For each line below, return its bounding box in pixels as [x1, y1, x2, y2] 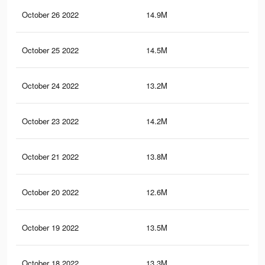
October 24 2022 [22, 80, 79, 92]
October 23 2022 [22, 115, 79, 127]
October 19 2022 [22, 222, 79, 234]
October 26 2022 [22, 9, 79, 21]
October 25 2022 [22, 44, 79, 56]
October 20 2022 [22, 186, 79, 198]
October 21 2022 [22, 151, 79, 163]
